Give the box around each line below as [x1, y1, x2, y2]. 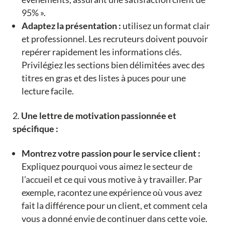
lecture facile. [21, 85, 74, 97]
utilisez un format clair [121, 20, 210, 32]
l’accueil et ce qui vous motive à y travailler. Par [21, 174, 202, 185]
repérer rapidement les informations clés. [21, 46, 182, 58]
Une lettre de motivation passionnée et [21, 110, 176, 122]
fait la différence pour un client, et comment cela [21, 200, 207, 211]
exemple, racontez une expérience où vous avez [21, 187, 202, 198]
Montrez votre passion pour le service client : [21, 148, 200, 159]
